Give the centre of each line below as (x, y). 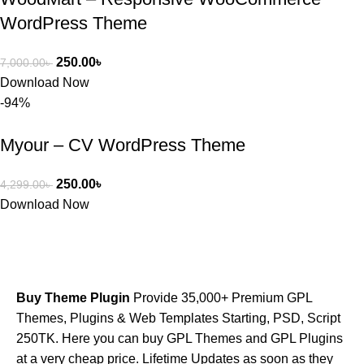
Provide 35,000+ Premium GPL (221, 298)
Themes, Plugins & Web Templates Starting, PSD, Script (178, 318)
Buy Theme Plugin (73, 298)
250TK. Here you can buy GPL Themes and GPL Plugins (180, 339)
